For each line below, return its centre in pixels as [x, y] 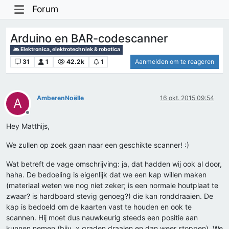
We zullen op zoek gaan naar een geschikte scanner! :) [98, 145]
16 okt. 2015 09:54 [187, 98]
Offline [37, 117]
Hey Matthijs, [28, 126]
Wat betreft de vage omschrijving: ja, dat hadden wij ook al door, [114, 164]
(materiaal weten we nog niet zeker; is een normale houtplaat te [112, 186]
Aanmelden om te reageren [175, 62]
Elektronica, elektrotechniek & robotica [70, 50]
